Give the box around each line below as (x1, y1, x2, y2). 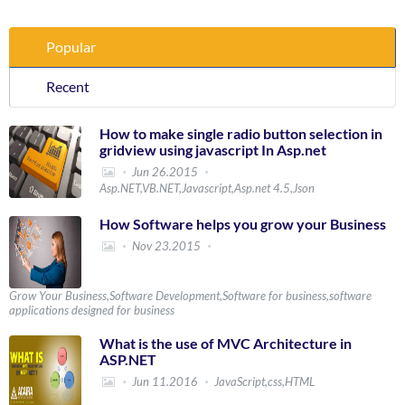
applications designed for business (9, 302, 174, 317)
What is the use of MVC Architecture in (99, 334, 352, 352)
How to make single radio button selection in (99, 124, 382, 142)
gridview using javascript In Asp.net (99, 140, 326, 158)
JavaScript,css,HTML (214, 373, 316, 389)
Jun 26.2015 (132, 164, 199, 179)
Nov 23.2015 (132, 238, 202, 253)
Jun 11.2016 (132, 373, 199, 389)
